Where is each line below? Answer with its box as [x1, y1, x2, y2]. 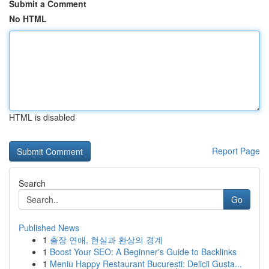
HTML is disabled [9, 111, 75, 123]
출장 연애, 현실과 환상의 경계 [50, 234, 163, 246]
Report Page [212, 145, 260, 157]
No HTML [9, 13, 47, 25]
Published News [19, 222, 79, 234]
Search [19, 177, 46, 189]
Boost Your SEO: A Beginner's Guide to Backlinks [50, 246, 237, 258]
